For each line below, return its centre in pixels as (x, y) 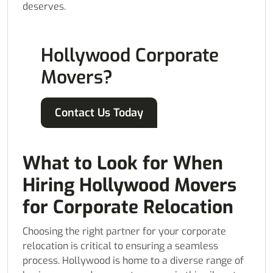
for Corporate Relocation (128, 207)
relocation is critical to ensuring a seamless (120, 246)
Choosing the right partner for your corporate (124, 232)
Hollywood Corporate (130, 56)
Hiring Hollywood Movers (129, 186)
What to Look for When (123, 164)
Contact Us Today (99, 113)
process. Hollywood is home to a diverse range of (133, 261)
